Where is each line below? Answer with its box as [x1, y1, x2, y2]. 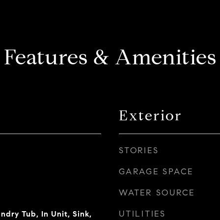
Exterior [119, 107, 182, 124]
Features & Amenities [3, 44, 217, 70]
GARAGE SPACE [119, 166, 193, 177]
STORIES [119, 145, 159, 156]
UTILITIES [119, 209, 166, 219]
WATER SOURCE [119, 188, 195, 198]
